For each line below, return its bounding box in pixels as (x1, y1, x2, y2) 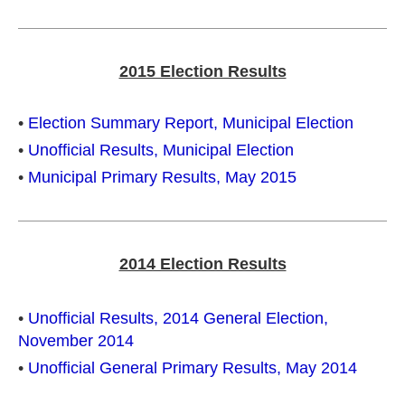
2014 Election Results (118, 255, 287, 273)
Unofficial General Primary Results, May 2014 (28, 359, 357, 377)
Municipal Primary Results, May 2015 (28, 168, 297, 186)
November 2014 (18, 332, 134, 350)
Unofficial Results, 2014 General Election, (28, 309, 328, 327)
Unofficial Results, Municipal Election (28, 141, 294, 159)
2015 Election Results (118, 62, 287, 80)
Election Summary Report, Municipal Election (28, 114, 353, 132)
